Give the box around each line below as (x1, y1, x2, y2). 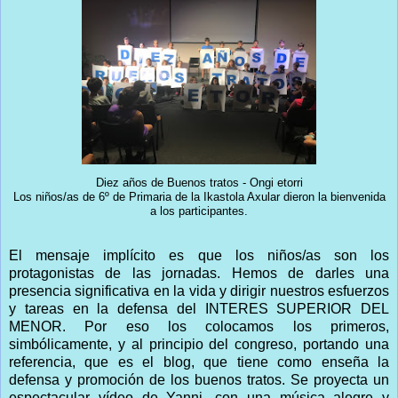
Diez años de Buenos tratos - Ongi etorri (95, 176, 303, 189)
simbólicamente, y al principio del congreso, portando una (9, 336, 389, 352)
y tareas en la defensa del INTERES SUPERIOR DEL (9, 300, 389, 316)
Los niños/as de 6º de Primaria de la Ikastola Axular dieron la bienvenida (12, 190, 386, 203)
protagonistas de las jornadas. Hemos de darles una (9, 265, 389, 281)
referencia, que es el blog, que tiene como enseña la (9, 354, 389, 370)
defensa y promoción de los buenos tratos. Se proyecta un (9, 371, 389, 387)
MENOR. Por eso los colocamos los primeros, (9, 318, 389, 334)
